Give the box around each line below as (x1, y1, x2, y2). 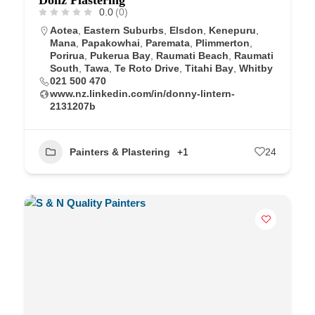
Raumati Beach (156, 49, 229, 61)
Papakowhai (82, 37, 140, 49)
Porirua (50, 49, 84, 61)
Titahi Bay (185, 62, 233, 74)
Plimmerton (195, 37, 250, 49)
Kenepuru (209, 24, 256, 36)
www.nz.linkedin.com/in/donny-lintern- (50, 87, 235, 99)
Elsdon (169, 24, 203, 36)
